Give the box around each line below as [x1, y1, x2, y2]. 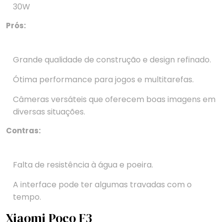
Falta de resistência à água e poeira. [13, 159, 153, 171]
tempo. [13, 191, 41, 203]
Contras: [6, 125, 41, 136]
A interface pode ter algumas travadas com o [13, 179, 192, 191]
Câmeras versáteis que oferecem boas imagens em [13, 94, 216, 106]
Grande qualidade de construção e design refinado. [13, 54, 211, 66]
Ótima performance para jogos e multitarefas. [13, 74, 194, 86]
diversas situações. [13, 106, 85, 118]
